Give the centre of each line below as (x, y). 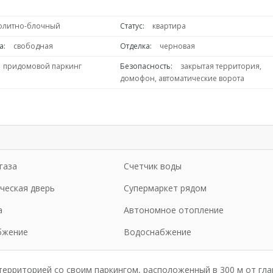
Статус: (132, 26)
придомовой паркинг (43, 66)
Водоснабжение (158, 232)
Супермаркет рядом (165, 188)
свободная (34, 46)
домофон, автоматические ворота (182, 78)
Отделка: (136, 46)
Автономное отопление (174, 210)
